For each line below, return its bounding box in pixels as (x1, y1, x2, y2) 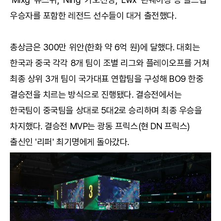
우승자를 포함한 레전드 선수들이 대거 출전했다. (10, 10, 177, 21)
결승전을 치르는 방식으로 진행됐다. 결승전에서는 (10, 89, 182, 100)
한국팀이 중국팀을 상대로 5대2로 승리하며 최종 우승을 (10, 105, 202, 116)
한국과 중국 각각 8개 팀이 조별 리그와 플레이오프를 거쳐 (10, 58, 210, 69)
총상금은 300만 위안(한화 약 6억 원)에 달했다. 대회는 (10, 42, 200, 53)
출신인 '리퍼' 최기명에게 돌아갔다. (10, 137, 130, 147)
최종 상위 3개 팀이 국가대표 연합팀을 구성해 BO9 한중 (10, 74, 204, 84)
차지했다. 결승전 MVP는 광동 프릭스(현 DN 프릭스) (10, 121, 190, 132)
